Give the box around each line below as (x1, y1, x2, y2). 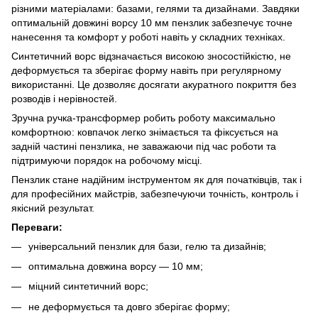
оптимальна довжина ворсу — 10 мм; (28, 260, 203, 272)
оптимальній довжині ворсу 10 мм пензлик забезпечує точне (11, 16, 292, 28)
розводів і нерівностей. (11, 92, 117, 104)
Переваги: (11, 221, 62, 233)
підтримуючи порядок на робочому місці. (11, 154, 202, 166)
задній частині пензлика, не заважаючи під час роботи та (11, 140, 276, 152)
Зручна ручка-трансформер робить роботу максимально (11, 111, 275, 124)
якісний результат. (11, 202, 94, 214)
